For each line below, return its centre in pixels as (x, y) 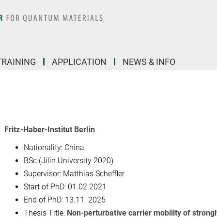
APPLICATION (79, 62)
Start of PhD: (45, 187)
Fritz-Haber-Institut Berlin (50, 130)
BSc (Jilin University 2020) (69, 161)
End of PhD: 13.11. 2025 (65, 200)
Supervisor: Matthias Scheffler (74, 174)
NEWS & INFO (149, 62)
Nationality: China (54, 147)
